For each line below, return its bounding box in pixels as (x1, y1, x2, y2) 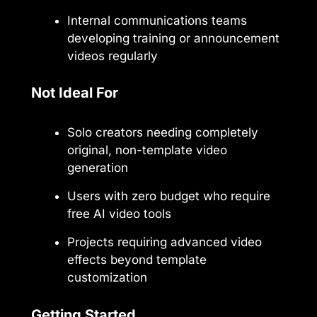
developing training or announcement (67, 30, 279, 45)
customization (67, 270, 147, 285)
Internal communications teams (67, 13, 247, 28)
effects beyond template (67, 253, 207, 267)
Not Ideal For (31, 84, 118, 102)
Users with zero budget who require (67, 189, 270, 204)
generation (67, 161, 128, 175)
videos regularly (67, 48, 158, 63)
